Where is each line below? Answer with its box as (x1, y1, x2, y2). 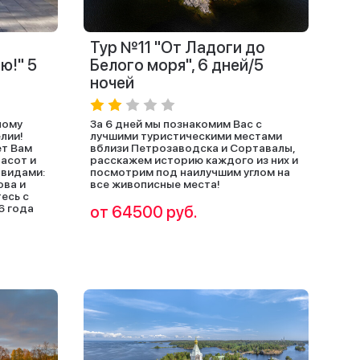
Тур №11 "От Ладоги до (90, 38, 265, 57)
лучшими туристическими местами (90, 129, 282, 142)
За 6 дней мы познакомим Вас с (90, 117, 262, 130)
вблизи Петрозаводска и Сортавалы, (90, 141, 295, 154)
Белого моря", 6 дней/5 (90, 55, 264, 75)
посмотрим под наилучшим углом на (90, 166, 290, 178)
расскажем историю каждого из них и (90, 153, 298, 166)
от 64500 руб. (90, 202, 198, 222)
